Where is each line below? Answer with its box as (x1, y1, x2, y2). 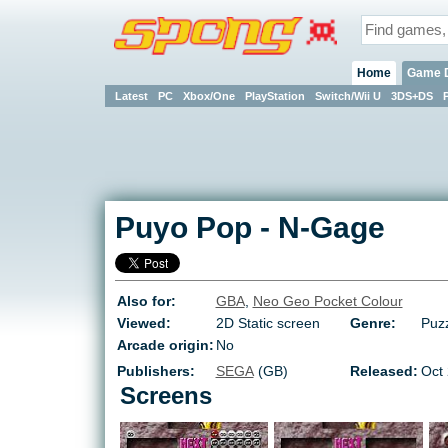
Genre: (350, 315, 397, 332)
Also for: (116, 293, 176, 310)
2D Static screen (215, 315, 320, 332)
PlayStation (244, 89, 305, 102)
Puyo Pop (114, 211, 252, 245)
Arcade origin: (116, 337, 214, 354)
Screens (119, 383, 212, 410)
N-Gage (277, 211, 385, 245)
